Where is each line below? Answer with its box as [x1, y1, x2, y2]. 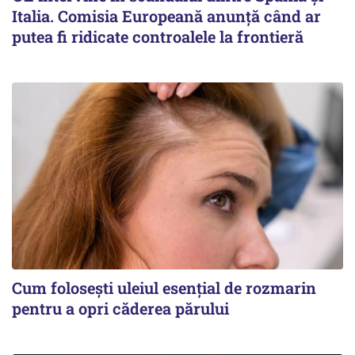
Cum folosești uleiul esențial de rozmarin [12, 277, 316, 298]
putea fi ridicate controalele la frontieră [12, 26, 303, 48]
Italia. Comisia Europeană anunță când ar [12, 6, 321, 27]
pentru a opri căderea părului [12, 297, 229, 319]
